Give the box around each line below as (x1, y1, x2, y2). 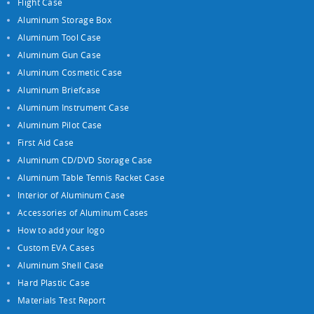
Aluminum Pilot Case (18, 118, 102, 130)
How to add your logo (18, 224, 104, 235)
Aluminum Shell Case (18, 259, 104, 271)
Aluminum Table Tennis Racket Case (18, 171, 165, 183)
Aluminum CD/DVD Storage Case (18, 153, 153, 165)
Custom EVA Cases (18, 241, 95, 253)
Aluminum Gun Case (18, 48, 102, 60)
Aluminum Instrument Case (18, 101, 130, 113)
